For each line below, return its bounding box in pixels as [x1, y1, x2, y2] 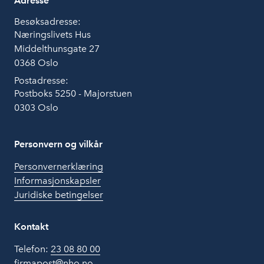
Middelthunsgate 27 [14, 43, 100, 54]
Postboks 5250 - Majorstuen [14, 88, 132, 99]
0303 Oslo [14, 102, 58, 113]
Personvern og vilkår [14, 138, 103, 150]
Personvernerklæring [14, 161, 103, 172]
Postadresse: [14, 75, 68, 86]
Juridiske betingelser [14, 189, 103, 200]
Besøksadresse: [14, 16, 81, 27]
